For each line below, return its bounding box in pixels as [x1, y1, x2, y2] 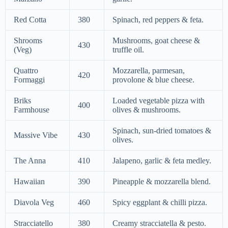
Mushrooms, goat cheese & [112, 36, 200, 45]
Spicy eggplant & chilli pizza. [112, 198, 207, 207]
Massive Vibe [14, 131, 58, 140]
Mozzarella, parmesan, [112, 66, 185, 75]
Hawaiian [14, 177, 45, 186]
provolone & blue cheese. [112, 75, 194, 84]
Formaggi [14, 75, 45, 84]
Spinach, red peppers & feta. [112, 15, 204, 24]
